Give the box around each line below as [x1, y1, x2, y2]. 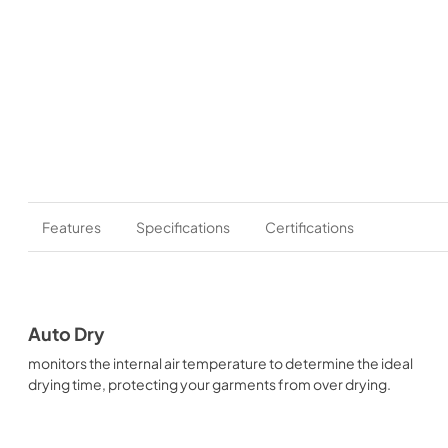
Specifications [136, 218, 230, 236]
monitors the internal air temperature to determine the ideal [28, 353, 413, 372]
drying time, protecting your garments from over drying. [28, 374, 391, 393]
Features [42, 218, 101, 236]
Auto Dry [28, 322, 105, 345]
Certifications [265, 218, 354, 236]
